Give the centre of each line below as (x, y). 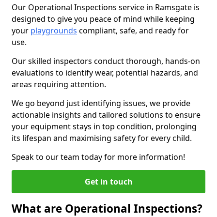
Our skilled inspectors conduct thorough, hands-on (106, 61)
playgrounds (54, 31)
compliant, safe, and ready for (133, 31)
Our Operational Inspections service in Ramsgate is (106, 7)
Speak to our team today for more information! (98, 157)
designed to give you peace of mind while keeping (103, 19)
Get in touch (108, 182)
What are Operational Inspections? (107, 209)
